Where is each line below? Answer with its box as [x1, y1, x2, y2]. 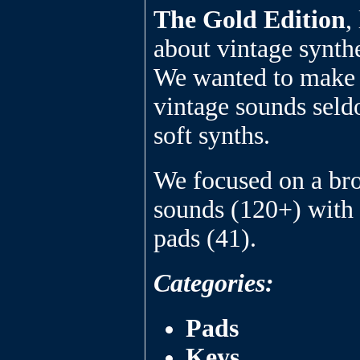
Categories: [153, 269, 274, 297]
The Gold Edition [153, 6, 346, 34]
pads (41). [153, 224, 256, 252]
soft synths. [153, 121, 270, 149]
